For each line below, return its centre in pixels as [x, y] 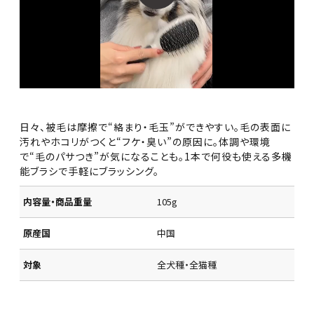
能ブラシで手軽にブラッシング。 [90, 171]
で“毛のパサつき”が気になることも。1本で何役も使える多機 [156, 156]
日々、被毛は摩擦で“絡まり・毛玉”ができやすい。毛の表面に [156, 127]
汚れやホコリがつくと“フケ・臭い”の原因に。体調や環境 [145, 141]
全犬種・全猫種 [187, 264]
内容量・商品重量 [58, 201]
